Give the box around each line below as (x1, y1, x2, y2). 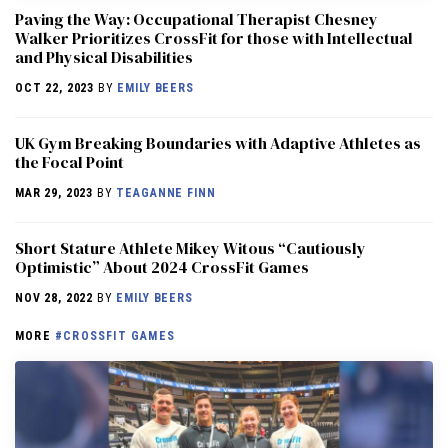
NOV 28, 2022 (15, 290, 94, 305)
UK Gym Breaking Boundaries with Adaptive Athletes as (15, 131, 421, 154)
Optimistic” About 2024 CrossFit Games (15, 255, 309, 278)
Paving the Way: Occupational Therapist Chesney (15, 7, 378, 30)
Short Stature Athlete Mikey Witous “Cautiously (15, 236, 366, 259)
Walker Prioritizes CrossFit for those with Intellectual (15, 26, 413, 49)
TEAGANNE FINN (116, 185, 216, 200)
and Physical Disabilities (15, 45, 193, 68)
